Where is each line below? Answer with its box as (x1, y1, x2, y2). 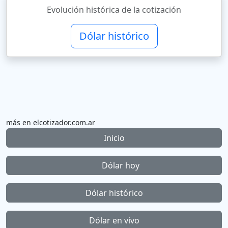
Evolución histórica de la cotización (47, 4, 181, 15)
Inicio (103, 132, 125, 144)
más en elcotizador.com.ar (6, 118, 95, 127)
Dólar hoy (99, 160, 139, 171)
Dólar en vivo (89, 215, 139, 226)
